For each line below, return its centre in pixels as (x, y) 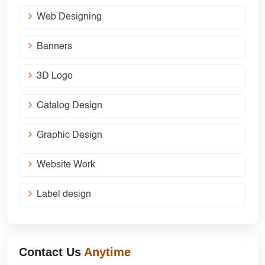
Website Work (66, 165)
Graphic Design (70, 136)
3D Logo (55, 77)
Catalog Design (70, 106)
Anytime (107, 252)
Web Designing (69, 17)
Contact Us (51, 252)
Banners (54, 47)
